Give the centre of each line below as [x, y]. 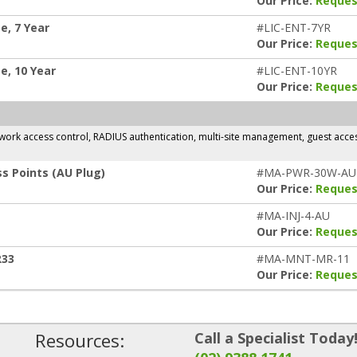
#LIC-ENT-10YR [297, 71]
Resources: [80, 341]
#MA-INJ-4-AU [293, 216]
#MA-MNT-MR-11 [303, 259]
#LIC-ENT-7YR [294, 27]
